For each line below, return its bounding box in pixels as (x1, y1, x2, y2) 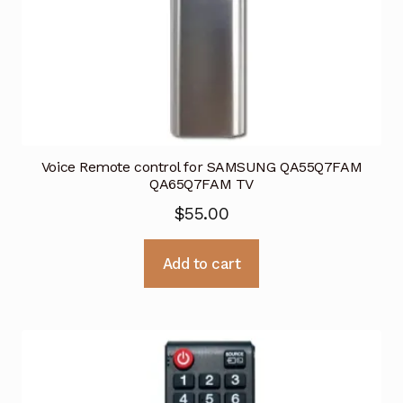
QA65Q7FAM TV (149, 175, 254, 193)
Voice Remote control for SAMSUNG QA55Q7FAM (40, 157, 363, 175)
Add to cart (162, 254, 241, 273)
